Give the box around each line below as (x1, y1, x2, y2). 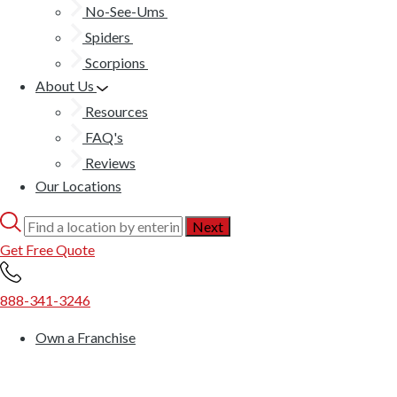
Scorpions (82, 54, 148, 71)
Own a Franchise (35, 329, 136, 346)
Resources (82, 103, 148, 120)
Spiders (82, 28, 133, 45)
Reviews (82, 154, 136, 171)
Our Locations (35, 177, 121, 194)
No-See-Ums (82, 3, 167, 19)
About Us (35, 77, 97, 94)
